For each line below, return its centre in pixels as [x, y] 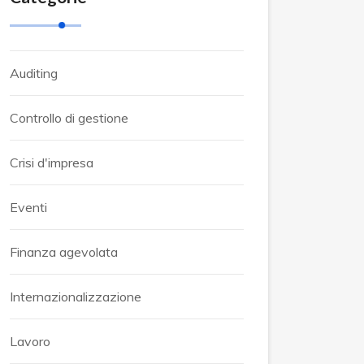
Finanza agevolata [64, 252]
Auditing [34, 73]
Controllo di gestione [69, 118]
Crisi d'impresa [52, 162]
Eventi [28, 207]
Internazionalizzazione [76, 297]
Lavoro [30, 341]
